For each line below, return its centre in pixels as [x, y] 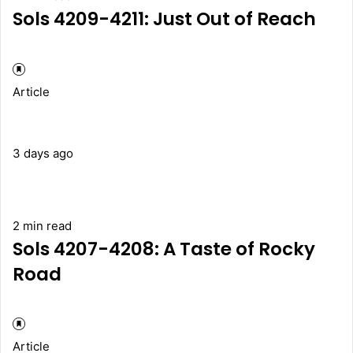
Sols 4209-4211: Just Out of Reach [164, 19]
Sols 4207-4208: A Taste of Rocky [164, 249]
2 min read [42, 225]
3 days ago [43, 153]
